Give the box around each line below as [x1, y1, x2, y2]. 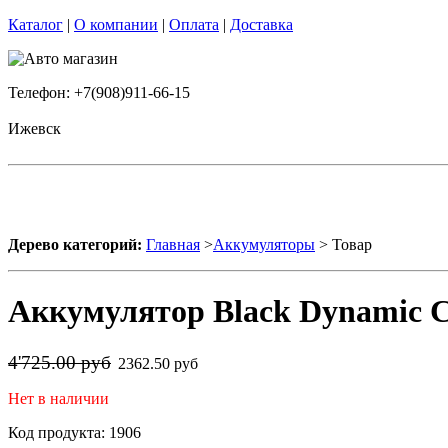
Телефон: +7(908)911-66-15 [8, 84, 190, 101]
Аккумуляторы [213, 236, 315, 253]
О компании [74, 16, 158, 33]
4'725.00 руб [8, 351, 111, 373]
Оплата [169, 16, 219, 33]
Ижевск [8, 120, 61, 137]
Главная [146, 236, 200, 253]
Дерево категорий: [8, 236, 142, 253]
